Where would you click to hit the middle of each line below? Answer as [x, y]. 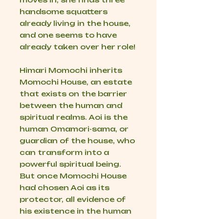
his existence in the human [76, 211]
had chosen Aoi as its [65, 188]
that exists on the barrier [73, 94]
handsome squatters [64, 12]
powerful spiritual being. [70, 164]
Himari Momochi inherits [71, 70]
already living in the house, [75, 23]
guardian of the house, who [77, 141]
